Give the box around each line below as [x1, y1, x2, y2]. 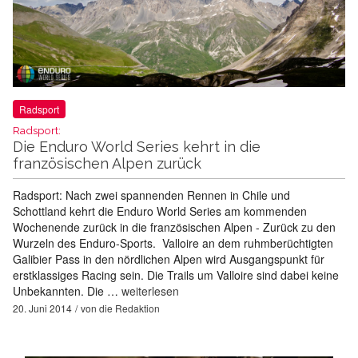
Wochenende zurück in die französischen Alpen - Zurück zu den [13, 219, 336, 236]
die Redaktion [99, 301, 160, 316]
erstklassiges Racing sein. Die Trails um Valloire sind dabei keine [13, 267, 339, 284]
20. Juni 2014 [13, 301, 72, 316]
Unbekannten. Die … [13, 283, 121, 300]
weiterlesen [121, 283, 179, 300]
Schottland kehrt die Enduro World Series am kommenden [13, 203, 307, 220]
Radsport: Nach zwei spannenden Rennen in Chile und [13, 187, 290, 204]
